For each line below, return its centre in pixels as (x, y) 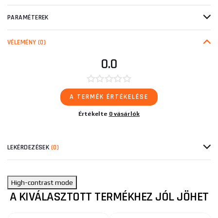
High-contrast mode (42, 182)
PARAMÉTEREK (28, 18)
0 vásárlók (124, 114)
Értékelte (93, 114)
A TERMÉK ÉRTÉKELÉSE (109, 97)
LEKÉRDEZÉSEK (29, 147)
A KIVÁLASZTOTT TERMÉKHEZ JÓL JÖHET (109, 197)
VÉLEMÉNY (23, 42)
